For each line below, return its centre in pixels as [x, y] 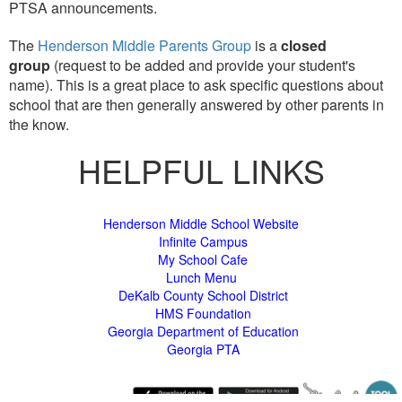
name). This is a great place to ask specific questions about [196, 84]
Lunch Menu [201, 277]
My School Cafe [203, 259]
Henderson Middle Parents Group [144, 45]
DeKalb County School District [203, 295]
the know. [39, 124]
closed [304, 45]
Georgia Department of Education [203, 331]
